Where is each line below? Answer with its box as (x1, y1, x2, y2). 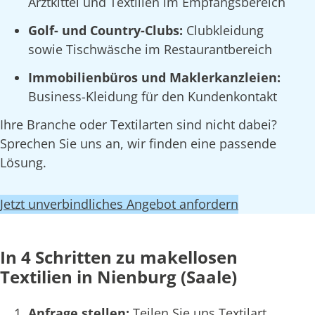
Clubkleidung (186, 22, 264, 39)
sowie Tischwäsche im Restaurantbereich (28, 41, 272, 58)
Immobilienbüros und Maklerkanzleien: (28, 68, 281, 86)
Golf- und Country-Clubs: (28, 22, 186, 39)
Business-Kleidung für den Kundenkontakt (28, 87, 277, 105)
